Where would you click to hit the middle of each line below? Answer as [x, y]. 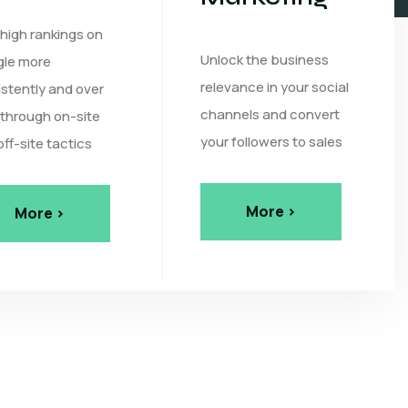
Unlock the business [265, 60]
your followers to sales [272, 142]
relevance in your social [275, 87]
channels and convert [270, 114]
